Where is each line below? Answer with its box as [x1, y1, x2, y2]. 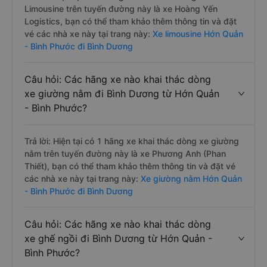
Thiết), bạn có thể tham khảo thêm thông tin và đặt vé [24, 161, 235, 171]
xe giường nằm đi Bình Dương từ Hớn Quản [24, 88, 219, 100]
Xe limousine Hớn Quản [150, 29, 243, 39]
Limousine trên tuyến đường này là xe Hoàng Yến [24, 4, 218, 14]
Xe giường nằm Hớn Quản [138, 173, 242, 184]
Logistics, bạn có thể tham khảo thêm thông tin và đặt [24, 16, 237, 26]
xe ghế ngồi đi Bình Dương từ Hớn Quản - [24, 232, 212, 244]
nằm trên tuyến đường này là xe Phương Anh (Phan [24, 148, 226, 159]
